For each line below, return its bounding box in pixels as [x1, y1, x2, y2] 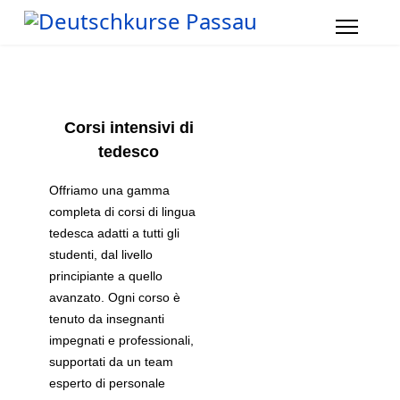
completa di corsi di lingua [49, 204, 196, 219]
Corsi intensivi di [63, 119, 194, 137]
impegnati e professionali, [49, 333, 194, 347]
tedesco [98, 143, 159, 161]
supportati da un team [49, 354, 173, 369]
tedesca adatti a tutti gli [49, 226, 179, 240]
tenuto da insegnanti [49, 312, 164, 326]
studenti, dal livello [49, 247, 153, 262]
